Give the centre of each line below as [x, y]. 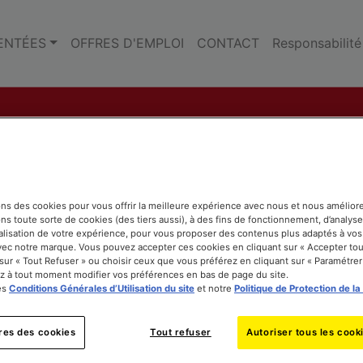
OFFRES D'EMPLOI [127, 43]
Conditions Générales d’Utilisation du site [102, 288]
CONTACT [228, 43]
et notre [214, 288]
